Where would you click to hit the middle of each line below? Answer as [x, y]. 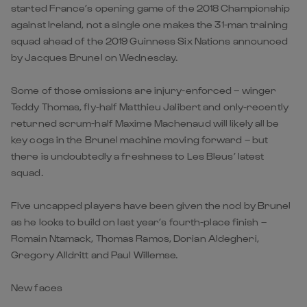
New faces [37, 287]
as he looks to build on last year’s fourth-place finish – [139, 221]
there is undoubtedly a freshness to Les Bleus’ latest [138, 156]
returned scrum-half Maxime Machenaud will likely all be [145, 123]
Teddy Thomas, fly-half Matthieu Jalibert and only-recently [150, 106]
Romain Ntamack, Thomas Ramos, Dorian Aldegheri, [135, 238]
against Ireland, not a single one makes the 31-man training [149, 24]
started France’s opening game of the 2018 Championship [151, 8]
